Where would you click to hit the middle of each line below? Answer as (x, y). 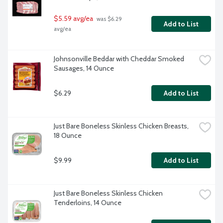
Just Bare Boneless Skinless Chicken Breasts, (121, 126)
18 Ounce (68, 136)
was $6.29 (109, 19)
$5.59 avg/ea (73, 19)
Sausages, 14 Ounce (84, 68)
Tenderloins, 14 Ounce (88, 203)
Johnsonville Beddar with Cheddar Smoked (119, 59)
